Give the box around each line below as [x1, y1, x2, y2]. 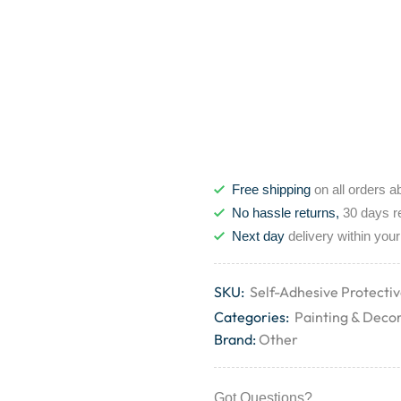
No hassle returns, [232, 205, 339, 221]
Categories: [214, 308, 289, 327]
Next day [232, 228, 285, 244]
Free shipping [232, 182, 311, 198]
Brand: [214, 330, 256, 349]
